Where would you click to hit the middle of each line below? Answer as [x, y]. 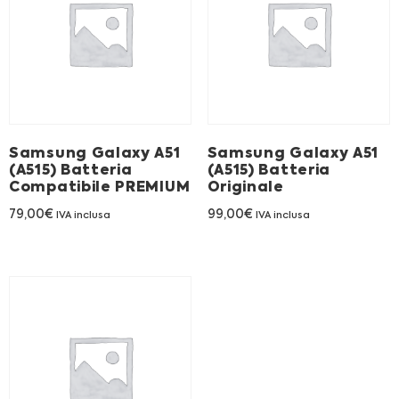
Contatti [65, 133]
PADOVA [199, 173]
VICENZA [199, 227]
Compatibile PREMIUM [100, 188]
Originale [245, 188]
